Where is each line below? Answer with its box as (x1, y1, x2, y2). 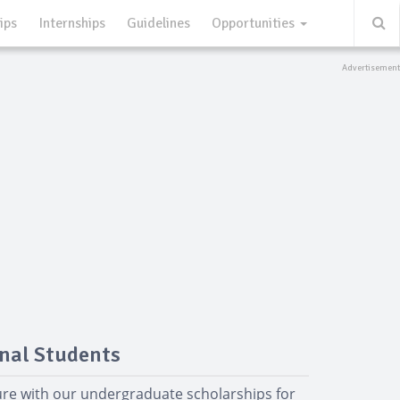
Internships (38, 14, 105, 32)
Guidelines (127, 14, 190, 32)
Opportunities (212, 14, 298, 32)
